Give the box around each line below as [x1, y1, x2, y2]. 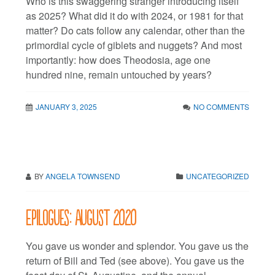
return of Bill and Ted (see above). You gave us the [26, 253, 245, 268]
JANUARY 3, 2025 [36, 101, 98, 112]
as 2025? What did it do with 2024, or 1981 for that [26, 8, 244, 23]
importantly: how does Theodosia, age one [26, 52, 211, 67]
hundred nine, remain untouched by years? [26, 67, 212, 82]
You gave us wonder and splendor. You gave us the [26, 238, 249, 253]
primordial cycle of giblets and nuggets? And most [26, 37, 242, 52]
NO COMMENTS [193, 101, 249, 112]
